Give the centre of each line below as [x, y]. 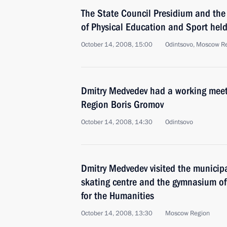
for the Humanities [118, 196]
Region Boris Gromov [122, 104]
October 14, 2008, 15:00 [117, 45]
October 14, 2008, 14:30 [117, 122]
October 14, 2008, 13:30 [117, 213]
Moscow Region [187, 213]
